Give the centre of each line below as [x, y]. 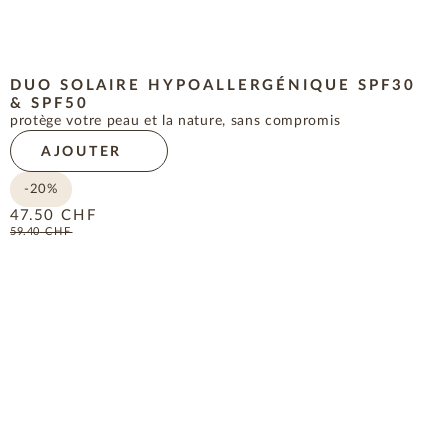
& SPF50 [49, 104]
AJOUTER [81, 152]
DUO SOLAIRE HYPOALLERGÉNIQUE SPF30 [212, 86]
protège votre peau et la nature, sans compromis [175, 121]
